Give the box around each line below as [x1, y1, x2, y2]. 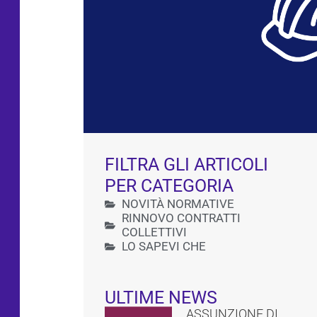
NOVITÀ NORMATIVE [121, 197, 234, 212]
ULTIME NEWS [105, 287, 217, 309]
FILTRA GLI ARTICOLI [105, 154, 268, 175]
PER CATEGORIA [105, 175, 234, 197]
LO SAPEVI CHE [121, 239, 206, 254]
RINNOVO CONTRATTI [121, 211, 241, 226]
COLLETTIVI [121, 225, 187, 240]
